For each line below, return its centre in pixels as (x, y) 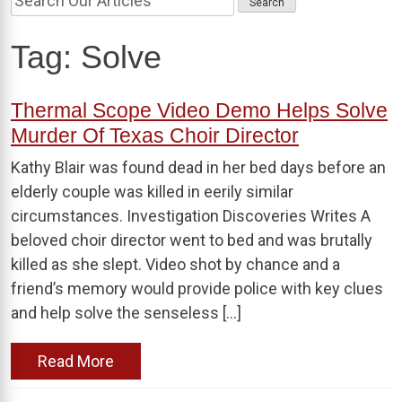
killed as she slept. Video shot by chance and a (175, 264)
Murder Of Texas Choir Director (155, 135)
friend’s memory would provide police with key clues (197, 288)
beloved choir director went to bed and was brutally (192, 240)
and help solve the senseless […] (126, 312)
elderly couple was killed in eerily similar (152, 191)
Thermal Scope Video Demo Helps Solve (199, 110)
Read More (76, 361)
